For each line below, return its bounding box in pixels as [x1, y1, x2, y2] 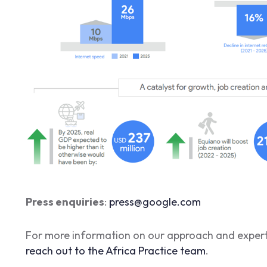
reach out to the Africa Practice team [25, 243, 206, 257]
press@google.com [108, 194, 201, 209]
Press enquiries [25, 194, 104, 209]
